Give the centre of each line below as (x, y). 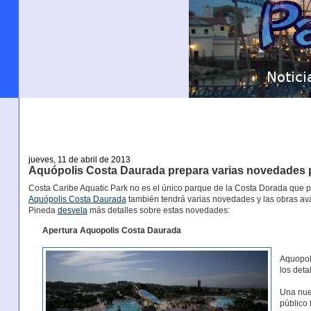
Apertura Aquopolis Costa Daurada (111, 230)
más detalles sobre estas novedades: (158, 211)
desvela (72, 211)
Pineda (43, 211)
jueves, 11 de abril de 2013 (79, 159)
